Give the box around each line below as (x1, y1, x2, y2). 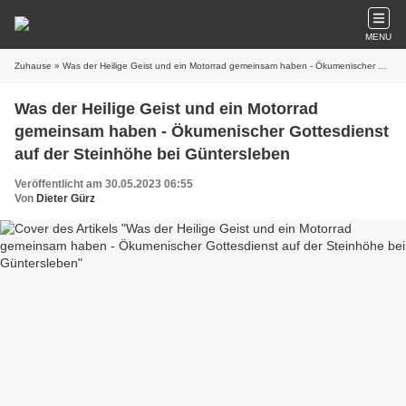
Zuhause (14, 61, 52, 71)
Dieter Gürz (36, 192, 95, 205)
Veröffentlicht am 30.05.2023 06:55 (14, 178, 193, 190)
